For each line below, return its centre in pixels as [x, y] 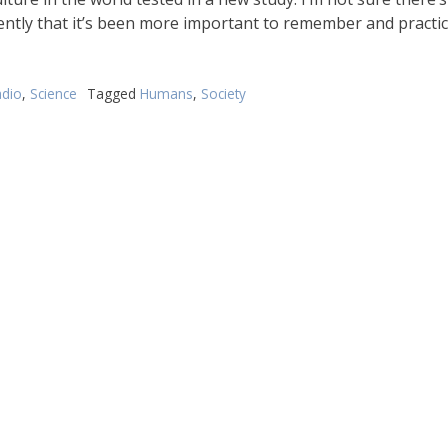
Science [53, 94]
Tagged [113, 94]
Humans [166, 94]
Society [223, 94]
